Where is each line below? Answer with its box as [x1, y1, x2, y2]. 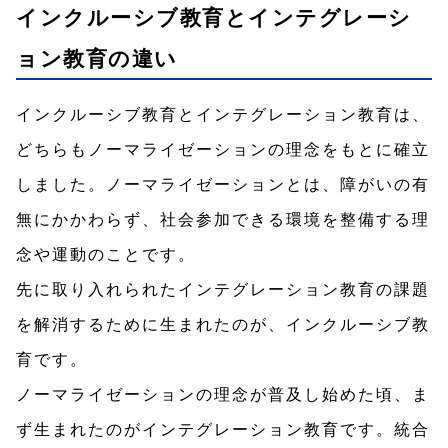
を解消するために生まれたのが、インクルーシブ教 [16, 312, 430, 336]
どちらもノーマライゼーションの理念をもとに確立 [16, 137, 430, 161]
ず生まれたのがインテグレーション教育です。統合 [16, 417, 430, 441]
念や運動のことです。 [16, 242, 196, 266]
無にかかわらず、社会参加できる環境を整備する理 [16, 207, 430, 231]
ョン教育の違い [16, 43, 178, 73]
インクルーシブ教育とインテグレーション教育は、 [16, 102, 430, 126]
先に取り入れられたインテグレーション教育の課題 [16, 277, 430, 301]
